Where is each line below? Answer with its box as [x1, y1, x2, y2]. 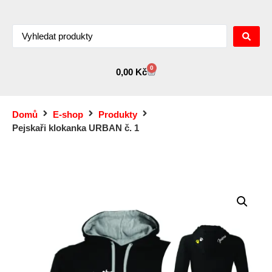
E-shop [53, 109, 83, 120]
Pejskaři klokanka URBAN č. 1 [12, 123, 139, 133]
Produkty [98, 109, 137, 120]
